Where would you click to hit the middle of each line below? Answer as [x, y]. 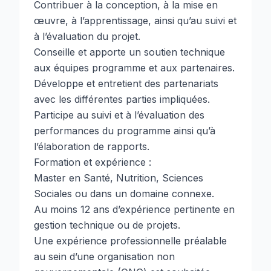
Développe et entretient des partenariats [126, 83]
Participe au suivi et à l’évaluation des [119, 115]
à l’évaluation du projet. [87, 36]
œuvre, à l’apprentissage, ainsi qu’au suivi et [135, 21]
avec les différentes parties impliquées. [122, 99]
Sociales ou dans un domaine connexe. [124, 194]
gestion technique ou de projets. [107, 225]
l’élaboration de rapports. [92, 146]
